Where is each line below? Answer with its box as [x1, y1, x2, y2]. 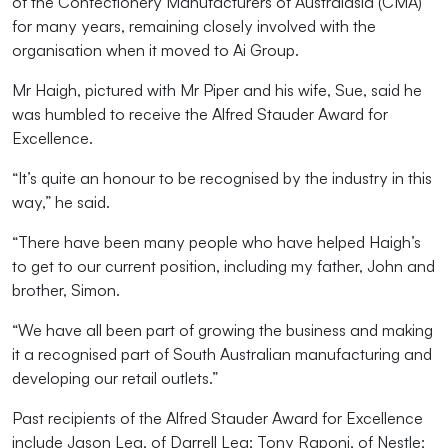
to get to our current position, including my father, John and [12, 255, 435, 276]
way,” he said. [12, 191, 110, 212]
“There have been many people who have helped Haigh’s [12, 231, 421, 252]
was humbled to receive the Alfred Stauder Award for [12, 103, 388, 124]
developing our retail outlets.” [12, 367, 218, 388]
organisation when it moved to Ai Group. [12, 39, 299, 60]
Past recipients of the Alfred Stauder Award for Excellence [12, 407, 423, 428]
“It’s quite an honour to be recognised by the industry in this [12, 167, 432, 188]
